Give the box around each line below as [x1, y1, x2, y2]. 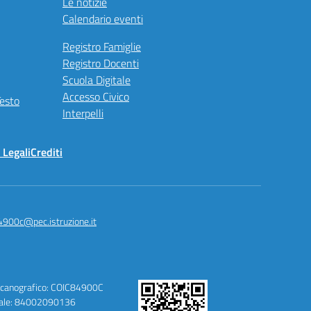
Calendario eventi [62, 10, 143, 27]
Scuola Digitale [62, 72, 131, 88]
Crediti [31, 144, 62, 160]
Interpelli [62, 105, 103, 121]
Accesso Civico [62, 88, 129, 105]
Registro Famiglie [62, 38, 141, 55]
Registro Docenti [62, 55, 139, 72]
